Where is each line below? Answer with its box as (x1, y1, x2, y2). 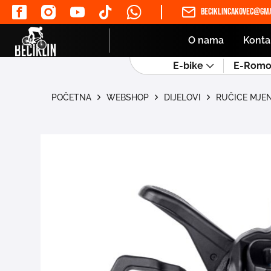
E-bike (173, 59, 203, 71)
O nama (188, 34, 224, 46)
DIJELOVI (164, 93, 201, 102)
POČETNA (51, 93, 92, 102)
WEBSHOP (106, 93, 149, 102)
